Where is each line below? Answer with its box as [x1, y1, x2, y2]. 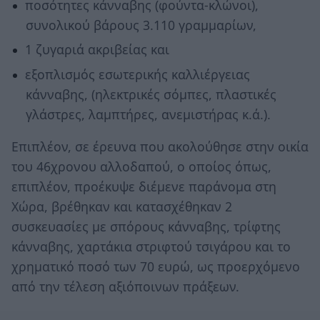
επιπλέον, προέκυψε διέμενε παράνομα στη [11, 178, 276, 196]
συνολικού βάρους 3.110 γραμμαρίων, [25, 16, 256, 34]
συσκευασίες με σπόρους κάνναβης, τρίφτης [11, 218, 281, 236]
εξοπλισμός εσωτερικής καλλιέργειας [24, 65, 250, 83]
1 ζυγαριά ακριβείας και [24, 41, 169, 59]
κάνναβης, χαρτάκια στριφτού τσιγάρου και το [11, 238, 291, 256]
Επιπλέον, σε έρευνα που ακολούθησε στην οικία [11, 138, 309, 156]
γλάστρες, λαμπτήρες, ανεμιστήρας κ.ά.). [25, 105, 271, 123]
